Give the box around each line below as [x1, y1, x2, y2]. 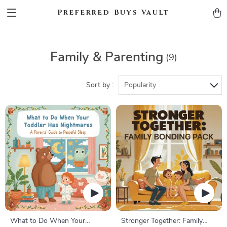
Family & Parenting [50, 51, 163, 64]
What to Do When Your [10, 217, 85, 224]
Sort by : [86, 82, 113, 89]
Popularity [124, 82, 156, 89]
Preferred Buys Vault [57, 8, 170, 17]
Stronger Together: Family [121, 217, 203, 224]
